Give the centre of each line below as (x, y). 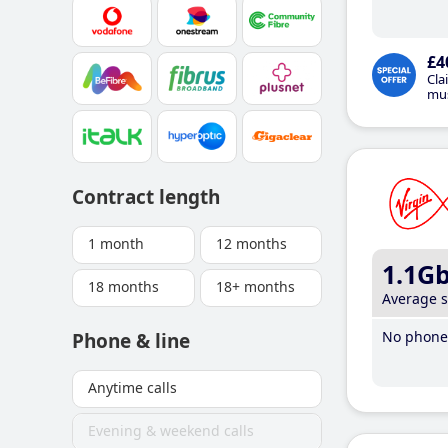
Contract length (146, 197)
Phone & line (131, 341)
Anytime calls (132, 387)
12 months (251, 243)
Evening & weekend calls (171, 430)
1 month (116, 243)
